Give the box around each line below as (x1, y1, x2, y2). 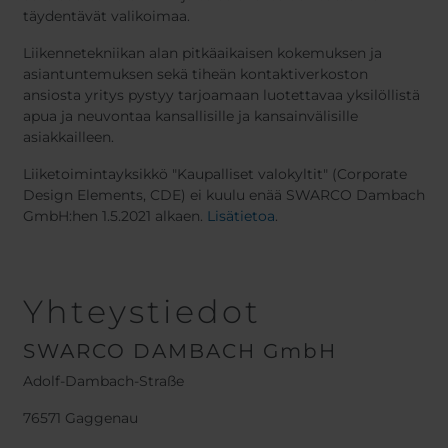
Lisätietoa (207, 207, 275, 225)
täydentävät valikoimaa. (23, 7, 190, 25)
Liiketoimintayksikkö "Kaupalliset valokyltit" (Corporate (23, 165, 407, 183)
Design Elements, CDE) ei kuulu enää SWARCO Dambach (23, 186, 425, 204)
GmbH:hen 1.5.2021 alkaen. (23, 207, 207, 225)
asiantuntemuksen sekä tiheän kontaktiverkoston (23, 65, 368, 83)
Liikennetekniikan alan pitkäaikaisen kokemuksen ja (23, 44, 382, 62)
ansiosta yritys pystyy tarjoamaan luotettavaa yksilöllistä (23, 86, 420, 104)
